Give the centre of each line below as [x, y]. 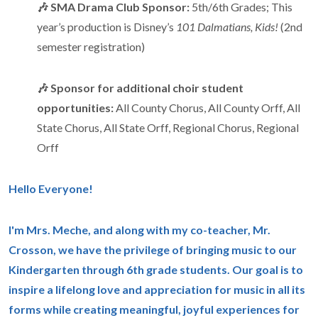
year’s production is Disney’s [106, 27]
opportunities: [75, 108]
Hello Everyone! [51, 188]
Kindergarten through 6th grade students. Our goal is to [156, 269]
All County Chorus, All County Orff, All [207, 108]
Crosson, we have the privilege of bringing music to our [153, 250]
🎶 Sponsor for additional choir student [140, 88]
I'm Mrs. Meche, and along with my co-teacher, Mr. [139, 230]
